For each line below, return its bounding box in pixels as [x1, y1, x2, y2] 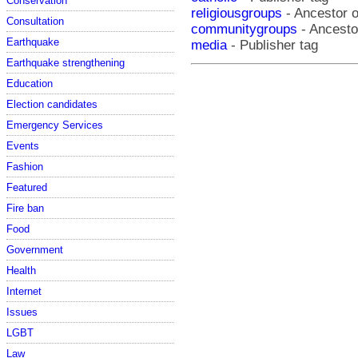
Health [6, 264, 36, 276]
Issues [6, 305, 38, 318]
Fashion [6, 160, 43, 173]
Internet [6, 284, 42, 297]
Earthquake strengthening [6, 56, 125, 69]
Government [6, 243, 63, 256]
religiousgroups [191, 5, 282, 21]
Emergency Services [6, 118, 103, 131]
